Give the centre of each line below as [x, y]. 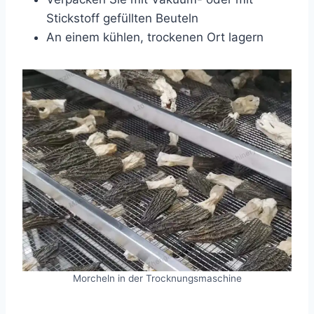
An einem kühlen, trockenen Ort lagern [155, 37]
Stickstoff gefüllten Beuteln [122, 18]
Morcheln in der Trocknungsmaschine [157, 278]
